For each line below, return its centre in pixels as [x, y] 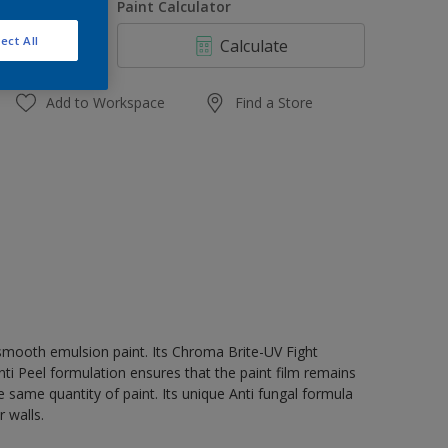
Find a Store [274, 102]
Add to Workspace [106, 102]
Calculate [254, 45]
